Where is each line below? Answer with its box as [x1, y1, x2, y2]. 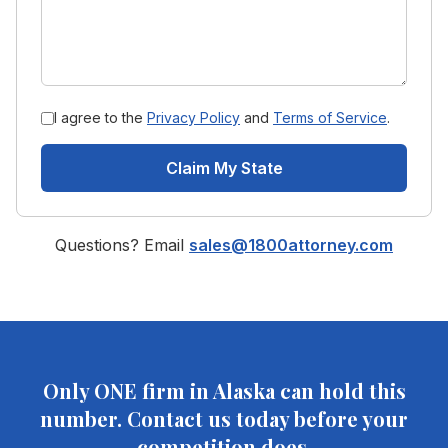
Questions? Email [55, 235, 184, 255]
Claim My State [165, 158, 283, 178]
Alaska [212, 377, 275, 404]
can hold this [274, 377, 406, 404]
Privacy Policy [147, 109, 240, 126]
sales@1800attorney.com [189, 235, 393, 255]
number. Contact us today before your [40, 405, 408, 432]
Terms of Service [273, 109, 387, 126]
